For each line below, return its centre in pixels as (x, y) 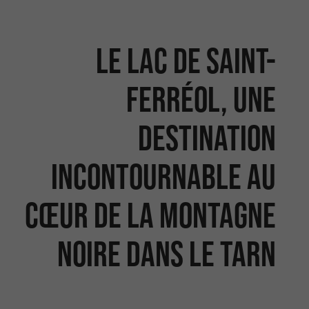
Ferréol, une (201, 99)
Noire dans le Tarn (166, 254)
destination (207, 138)
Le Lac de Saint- (186, 61)
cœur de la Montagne (150, 215)
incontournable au (163, 177)
